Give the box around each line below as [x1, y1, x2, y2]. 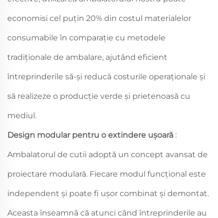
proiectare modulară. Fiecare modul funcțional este [7, 169, 206, 179]
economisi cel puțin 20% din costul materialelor [7, 13, 191, 23]
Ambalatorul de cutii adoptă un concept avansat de [7, 149, 208, 159]
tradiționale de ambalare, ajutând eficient [7, 52, 167, 62]
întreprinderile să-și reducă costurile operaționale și [7, 72, 205, 81]
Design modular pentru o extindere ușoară [7, 130, 175, 140]
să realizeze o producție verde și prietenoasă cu [7, 91, 190, 101]
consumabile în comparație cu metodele [7, 33, 165, 42]
